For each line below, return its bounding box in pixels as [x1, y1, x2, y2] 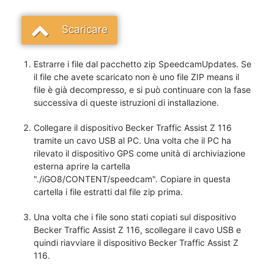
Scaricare [62, 23, 108, 35]
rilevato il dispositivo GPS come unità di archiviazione [34, 147, 245, 158]
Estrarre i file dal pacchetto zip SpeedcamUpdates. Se [34, 58, 251, 69]
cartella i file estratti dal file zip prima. [34, 186, 183, 197]
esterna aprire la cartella [34, 160, 130, 171]
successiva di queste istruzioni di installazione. [34, 97, 219, 108]
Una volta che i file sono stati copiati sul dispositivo [34, 211, 236, 222]
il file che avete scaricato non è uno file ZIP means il [34, 71, 239, 82]
